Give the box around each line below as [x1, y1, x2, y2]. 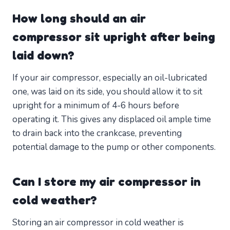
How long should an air [12, 11, 146, 26]
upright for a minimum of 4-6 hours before [12, 100, 179, 112]
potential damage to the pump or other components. [12, 141, 216, 154]
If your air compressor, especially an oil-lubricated [12, 72, 207, 84]
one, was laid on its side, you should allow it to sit [12, 86, 202, 98]
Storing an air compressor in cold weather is [12, 217, 184, 229]
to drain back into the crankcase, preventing [12, 127, 182, 140]
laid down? [12, 48, 74, 63]
